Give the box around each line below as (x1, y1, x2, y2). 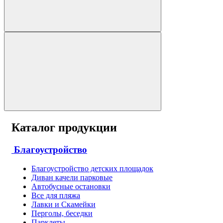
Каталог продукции (11, 120, 117, 134)
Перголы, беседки (31, 209, 93, 218)
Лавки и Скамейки (31, 200, 96, 209)
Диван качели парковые (31, 173, 112, 182)
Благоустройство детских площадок (31, 164, 153, 173)
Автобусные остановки (31, 182, 111, 191)
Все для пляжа (31, 191, 80, 200)
